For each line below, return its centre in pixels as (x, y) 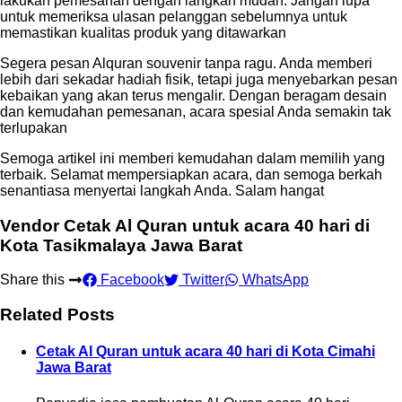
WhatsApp (274, 280)
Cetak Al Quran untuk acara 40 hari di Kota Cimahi (205, 352)
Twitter (201, 280)
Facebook (131, 280)
